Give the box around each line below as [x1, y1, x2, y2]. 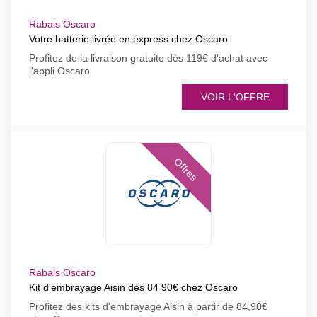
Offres [171, 156, 200, 184]
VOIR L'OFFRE [200, 91, 270, 103]
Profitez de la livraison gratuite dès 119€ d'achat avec [29, 52, 267, 64]
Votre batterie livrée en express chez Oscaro [29, 33, 228, 45]
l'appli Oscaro [29, 65, 90, 76]
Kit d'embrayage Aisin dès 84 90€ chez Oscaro [29, 282, 238, 293]
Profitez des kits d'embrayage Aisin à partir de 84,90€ [29, 301, 267, 312]
